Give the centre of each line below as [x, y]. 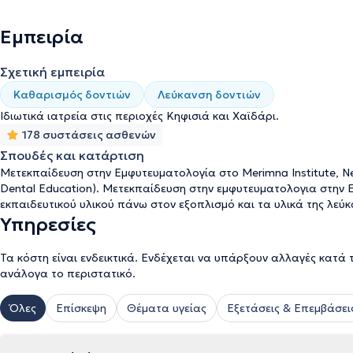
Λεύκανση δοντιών [209, 95]
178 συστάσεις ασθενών [89, 135]
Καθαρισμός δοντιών [72, 95]
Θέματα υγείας [167, 308]
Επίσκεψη [81, 308]
